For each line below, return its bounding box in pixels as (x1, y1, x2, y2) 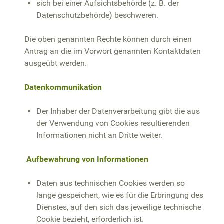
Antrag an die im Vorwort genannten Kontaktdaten (24, 46, 201, 56)
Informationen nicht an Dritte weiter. (36, 130, 162, 140)
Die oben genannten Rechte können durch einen (24, 34, 192, 44)
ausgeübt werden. (24, 58, 87, 68)
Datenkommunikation (24, 82, 102, 92)
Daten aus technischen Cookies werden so (36, 178, 185, 188)
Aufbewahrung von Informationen (26, 154, 148, 164)
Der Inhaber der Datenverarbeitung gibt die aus (36, 106, 200, 116)
